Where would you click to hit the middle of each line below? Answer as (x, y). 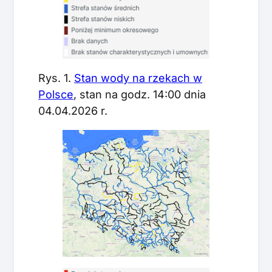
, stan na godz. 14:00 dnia (140, 94)
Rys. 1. (56, 78)
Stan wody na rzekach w (138, 78)
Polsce (56, 94)
